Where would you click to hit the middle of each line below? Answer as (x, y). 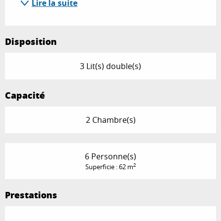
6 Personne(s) (110, 156)
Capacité (25, 95)
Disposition (31, 41)
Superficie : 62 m (109, 167)
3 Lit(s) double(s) (110, 66)
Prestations (31, 195)
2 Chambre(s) (110, 120)
